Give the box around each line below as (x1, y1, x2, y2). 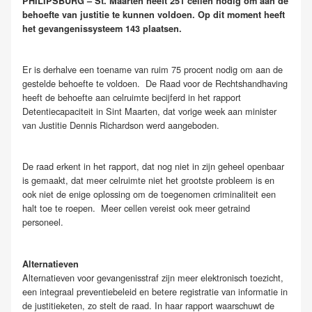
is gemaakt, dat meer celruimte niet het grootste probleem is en (22, 173, 274, 187)
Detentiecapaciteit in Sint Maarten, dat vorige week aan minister (22, 104, 276, 118)
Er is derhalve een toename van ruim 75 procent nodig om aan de (22, 63, 283, 77)
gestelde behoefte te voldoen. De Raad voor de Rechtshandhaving (22, 77, 288, 91)
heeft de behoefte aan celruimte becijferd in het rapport (22, 91, 241, 104)
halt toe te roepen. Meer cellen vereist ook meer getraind (22, 201, 250, 215)
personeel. (22, 215, 63, 229)
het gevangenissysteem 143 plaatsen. (22, 22, 182, 36)
